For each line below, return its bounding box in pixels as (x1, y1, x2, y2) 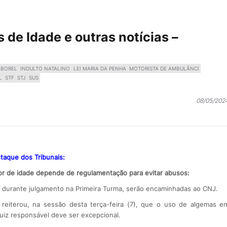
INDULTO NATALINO (20, 65, 70, 71)
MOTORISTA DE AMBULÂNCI (129, 65, 200, 71)
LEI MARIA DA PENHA (73, 65, 126, 71)
